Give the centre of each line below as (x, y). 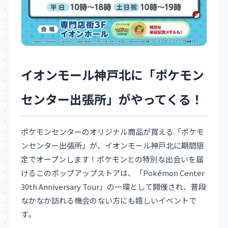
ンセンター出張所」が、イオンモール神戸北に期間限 (112, 146)
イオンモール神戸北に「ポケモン (112, 75)
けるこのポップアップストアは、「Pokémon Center (113, 173)
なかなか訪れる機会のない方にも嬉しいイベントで (109, 201)
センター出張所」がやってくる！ (112, 99)
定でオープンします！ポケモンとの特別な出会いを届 (112, 159)
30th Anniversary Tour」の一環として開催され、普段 (113, 187)
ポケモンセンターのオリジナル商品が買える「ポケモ (112, 132)
